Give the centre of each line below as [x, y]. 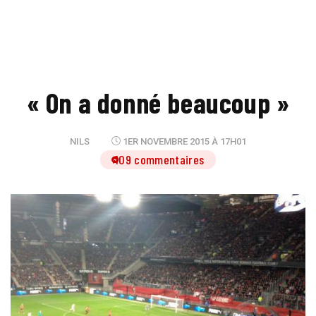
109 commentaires [159, 159]
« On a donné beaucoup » [158, 102]
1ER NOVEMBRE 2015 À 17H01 [184, 141]
